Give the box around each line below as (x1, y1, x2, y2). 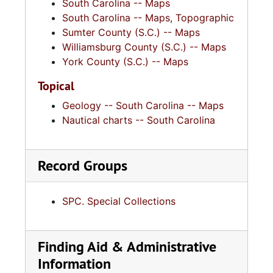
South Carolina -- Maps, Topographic (62, 12, 234, 24)
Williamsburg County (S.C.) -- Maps (62, 41, 226, 53)
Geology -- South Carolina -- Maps (62, 99, 224, 112)
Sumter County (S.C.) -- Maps (62, 26, 200, 38)
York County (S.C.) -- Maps (62, 55, 188, 68)
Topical (38, 78, 74, 94)
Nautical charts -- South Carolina (62, 114, 215, 126)
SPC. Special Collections (62, 195, 175, 207)
